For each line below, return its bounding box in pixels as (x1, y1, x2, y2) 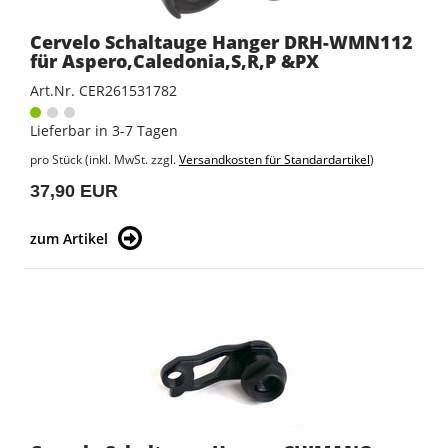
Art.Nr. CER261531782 (30, 81, 177, 101)
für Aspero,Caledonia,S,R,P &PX (30, 49, 319, 74)
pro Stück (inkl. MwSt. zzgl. (30, 151, 179, 169)
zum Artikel (30, 229, 108, 249)
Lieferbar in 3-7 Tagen (30, 121, 178, 141)
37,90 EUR (30, 181, 118, 202)
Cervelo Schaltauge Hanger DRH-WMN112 (30, 30, 413, 55)
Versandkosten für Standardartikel (179, 151, 370, 169)
